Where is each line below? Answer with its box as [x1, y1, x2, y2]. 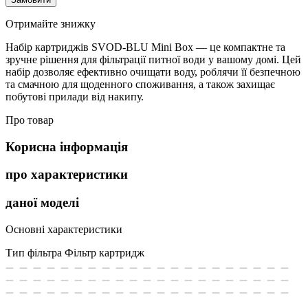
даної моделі [5, 195, 79, 210]
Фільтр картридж [65, 246, 144, 258]
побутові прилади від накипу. [5, 90, 144, 102]
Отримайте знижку [5, 17, 96, 30]
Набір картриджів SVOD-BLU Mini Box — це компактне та [5, 41, 285, 53]
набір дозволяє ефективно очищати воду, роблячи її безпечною [5, 65, 300, 78]
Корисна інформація [5, 139, 128, 154]
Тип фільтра [5, 246, 62, 258]
